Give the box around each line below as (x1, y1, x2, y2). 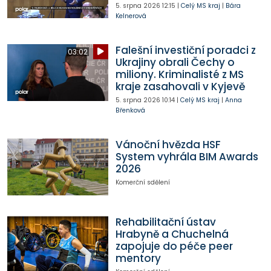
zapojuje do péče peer (115, 239, 233, 254)
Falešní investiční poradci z (115, 42, 256, 57)
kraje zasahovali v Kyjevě (115, 79, 245, 94)
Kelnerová (115, 11, 146, 21)
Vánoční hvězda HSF (115, 137, 221, 152)
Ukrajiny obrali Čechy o (115, 54, 235, 70)
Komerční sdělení (115, 178, 170, 188)
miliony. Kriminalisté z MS (115, 67, 244, 82)
